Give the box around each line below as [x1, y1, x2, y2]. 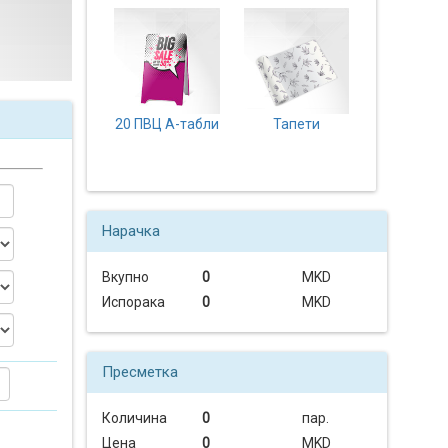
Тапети [272, 115, 320, 132]
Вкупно [102, 269, 150, 286]
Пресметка [102, 363, 179, 382]
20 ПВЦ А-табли [114, 115, 219, 132]
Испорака [102, 294, 166, 311]
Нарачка [102, 222, 161, 241]
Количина [102, 410, 168, 427]
